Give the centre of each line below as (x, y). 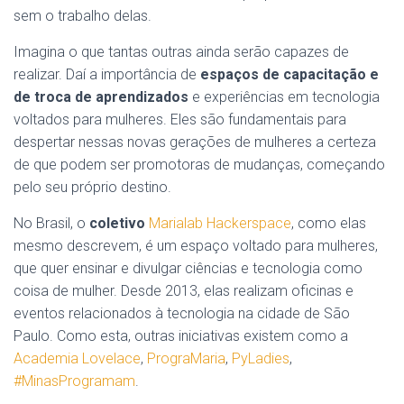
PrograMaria (184, 358)
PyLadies (261, 358)
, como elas (329, 223)
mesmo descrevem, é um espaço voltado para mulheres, (196, 245)
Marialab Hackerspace (220, 223)
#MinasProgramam (74, 381)
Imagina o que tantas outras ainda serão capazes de (181, 51)
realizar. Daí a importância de (107, 74)
